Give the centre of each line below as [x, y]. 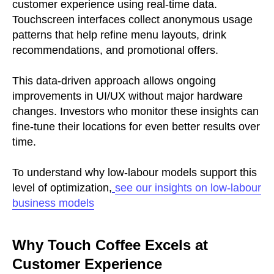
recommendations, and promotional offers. [115, 50]
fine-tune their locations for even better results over [136, 126]
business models [53, 203]
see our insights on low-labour [188, 187]
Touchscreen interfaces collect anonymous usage [132, 19]
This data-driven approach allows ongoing [114, 80]
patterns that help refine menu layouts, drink [119, 35]
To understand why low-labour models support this [135, 172]
